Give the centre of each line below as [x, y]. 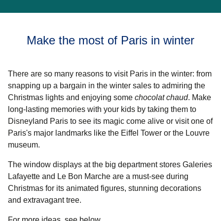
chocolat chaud [161, 98]
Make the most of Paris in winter [110, 40]
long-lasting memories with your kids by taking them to [102, 110]
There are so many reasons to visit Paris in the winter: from [110, 74]
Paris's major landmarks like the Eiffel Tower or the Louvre [109, 133]
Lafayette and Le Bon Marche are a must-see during [98, 177]
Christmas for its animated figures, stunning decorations [105, 188]
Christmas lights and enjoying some [71, 98]
